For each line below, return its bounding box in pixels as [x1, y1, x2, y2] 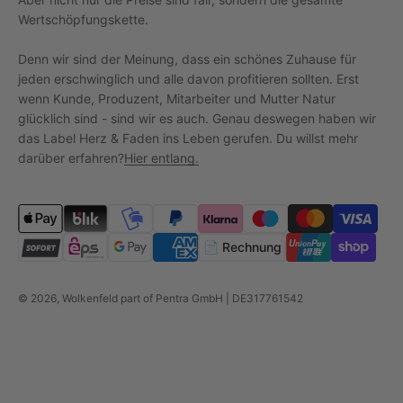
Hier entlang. [124, 149, 199, 166]
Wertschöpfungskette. [18, 11, 148, 27]
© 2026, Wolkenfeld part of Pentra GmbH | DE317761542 [18, 291, 303, 305]
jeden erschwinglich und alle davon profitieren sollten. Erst [18, 70, 359, 86]
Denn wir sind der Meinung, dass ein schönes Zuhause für [18, 50, 356, 67]
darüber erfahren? [18, 149, 124, 166]
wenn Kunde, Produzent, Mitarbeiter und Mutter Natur [18, 90, 336, 106]
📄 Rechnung [202, 238, 282, 255]
